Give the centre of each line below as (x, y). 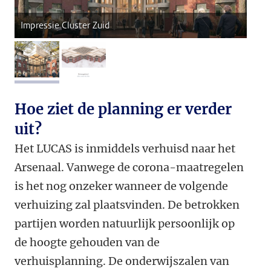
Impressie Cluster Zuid (65, 26)
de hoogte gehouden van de (87, 243)
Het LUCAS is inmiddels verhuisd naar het (125, 149)
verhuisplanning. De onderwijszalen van (122, 261)
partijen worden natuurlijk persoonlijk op (125, 224)
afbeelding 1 (69, 69)
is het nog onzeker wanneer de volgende (121, 186)
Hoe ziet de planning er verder (123, 109)
